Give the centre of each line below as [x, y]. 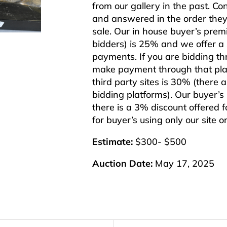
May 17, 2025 [183, 164]
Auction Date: [122, 164]
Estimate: [112, 142]
